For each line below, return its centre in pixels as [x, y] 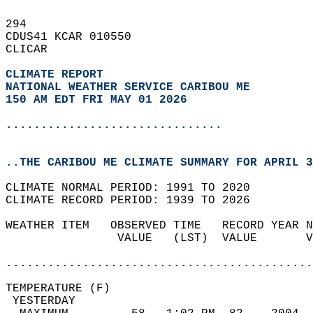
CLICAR [34, 50]
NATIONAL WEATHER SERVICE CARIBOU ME [128, 87]
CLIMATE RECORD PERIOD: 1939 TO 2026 [135, 201]
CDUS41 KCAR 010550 [75, 37]
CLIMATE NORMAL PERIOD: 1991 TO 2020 [135, 188]
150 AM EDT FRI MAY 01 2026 [96, 100]
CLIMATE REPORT [58, 75]
